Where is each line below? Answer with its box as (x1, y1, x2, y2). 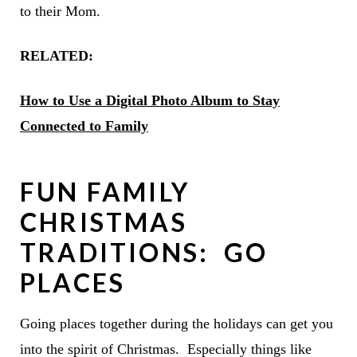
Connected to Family (19, 117, 148, 134)
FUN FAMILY (19, 175, 190, 207)
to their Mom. (19, 2, 100, 19)
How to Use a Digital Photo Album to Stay (19, 92, 280, 108)
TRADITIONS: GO (19, 236, 268, 268)
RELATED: (19, 47, 101, 64)
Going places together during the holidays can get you (19, 315, 333, 331)
